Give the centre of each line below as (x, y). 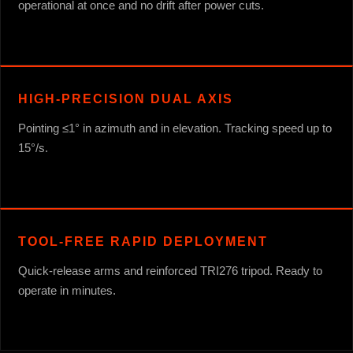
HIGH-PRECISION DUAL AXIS (126, 98)
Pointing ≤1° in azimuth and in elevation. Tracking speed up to (175, 128)
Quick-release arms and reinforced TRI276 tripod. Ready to (170, 270)
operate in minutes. (67, 290)
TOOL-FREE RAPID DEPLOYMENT (143, 241)
